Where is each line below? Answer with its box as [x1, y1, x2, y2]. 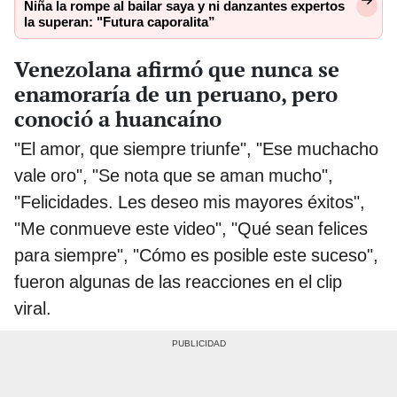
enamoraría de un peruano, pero [14, 79, 338, 108]
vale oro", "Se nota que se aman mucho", [14, 164, 333, 186]
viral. [14, 297, 51, 319]
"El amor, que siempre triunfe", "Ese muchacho [14, 137, 378, 160]
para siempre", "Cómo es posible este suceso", [14, 244, 378, 266]
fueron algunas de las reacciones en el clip [14, 270, 342, 292]
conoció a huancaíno [14, 104, 222, 133]
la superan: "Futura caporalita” [24, 13, 215, 30]
